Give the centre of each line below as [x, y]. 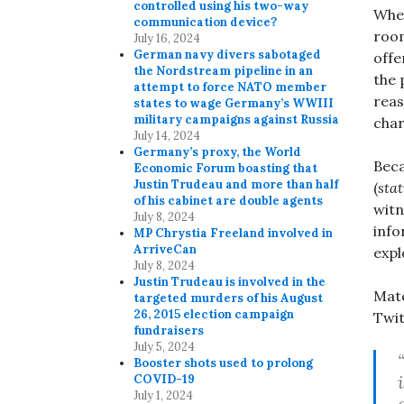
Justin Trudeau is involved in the [230, 282]
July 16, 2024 [167, 39]
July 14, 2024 [167, 136]
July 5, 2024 [165, 347]
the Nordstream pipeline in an [224, 71]
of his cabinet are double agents [229, 201]
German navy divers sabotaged [228, 55]
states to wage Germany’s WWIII [234, 104]
